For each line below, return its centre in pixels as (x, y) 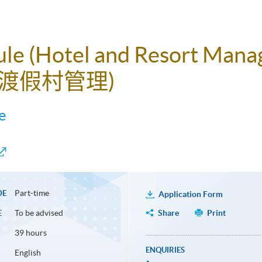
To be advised (39, 213)
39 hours (30, 233)
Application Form (190, 194)
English (27, 253)
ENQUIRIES (165, 250)
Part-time (32, 193)
